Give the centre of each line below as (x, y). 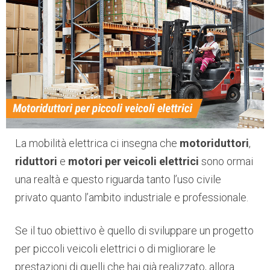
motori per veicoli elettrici (133, 161)
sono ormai (226, 161)
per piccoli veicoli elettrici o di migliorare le (115, 248)
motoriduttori (214, 143)
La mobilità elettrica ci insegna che (97, 143)
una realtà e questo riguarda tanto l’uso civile (118, 179)
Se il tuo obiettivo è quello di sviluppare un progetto (134, 230)
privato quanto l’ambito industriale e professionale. (132, 197)
